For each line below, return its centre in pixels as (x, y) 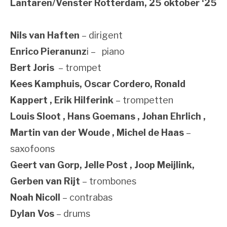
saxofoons (32, 149)
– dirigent (101, 35)
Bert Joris (32, 68)
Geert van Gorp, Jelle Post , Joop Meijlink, (102, 165)
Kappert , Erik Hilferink (62, 100)
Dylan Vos (32, 214)
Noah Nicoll (35, 198)
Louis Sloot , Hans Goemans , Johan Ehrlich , (108, 117)
